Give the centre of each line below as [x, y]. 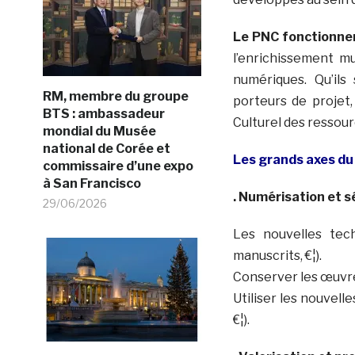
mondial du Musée [99, 131]
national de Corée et [106, 148]
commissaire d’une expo [118, 166]
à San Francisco [92, 183]
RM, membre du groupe [115, 96]
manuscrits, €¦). [277, 255]
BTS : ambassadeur [103, 113]
